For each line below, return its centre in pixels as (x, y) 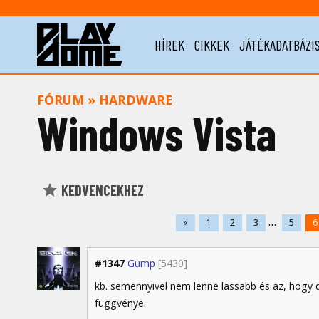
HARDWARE (136, 100)
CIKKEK (212, 45)
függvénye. (120, 303)
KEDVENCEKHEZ (101, 190)
